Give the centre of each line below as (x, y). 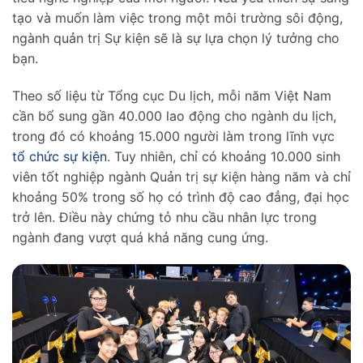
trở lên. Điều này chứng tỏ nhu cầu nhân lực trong (164, 217)
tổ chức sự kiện (60, 156)
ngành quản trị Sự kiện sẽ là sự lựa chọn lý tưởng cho (176, 38)
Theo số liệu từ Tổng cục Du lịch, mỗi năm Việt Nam (172, 95)
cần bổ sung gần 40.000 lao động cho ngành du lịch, (174, 115)
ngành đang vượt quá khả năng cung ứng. (140, 237)
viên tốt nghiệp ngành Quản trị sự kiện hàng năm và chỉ (181, 176)
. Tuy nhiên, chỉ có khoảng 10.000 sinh (224, 156)
